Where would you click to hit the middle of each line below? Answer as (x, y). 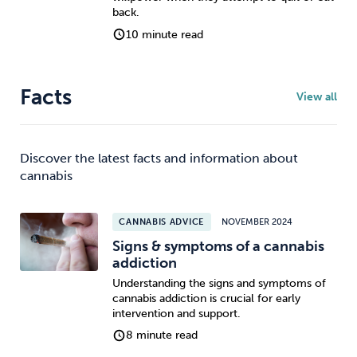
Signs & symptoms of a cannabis (218, 247)
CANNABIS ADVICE (161, 222)
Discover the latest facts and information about (159, 158)
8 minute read (162, 335)
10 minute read (165, 34)
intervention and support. (176, 313)
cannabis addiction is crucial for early (206, 298)
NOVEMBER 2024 (257, 222)
